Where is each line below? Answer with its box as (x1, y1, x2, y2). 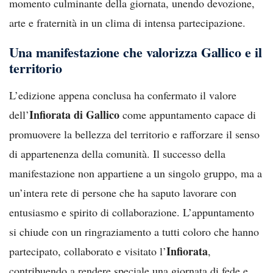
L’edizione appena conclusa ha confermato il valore (9, 87, 236, 102)
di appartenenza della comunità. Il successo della (9, 146, 225, 161)
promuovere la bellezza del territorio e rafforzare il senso (9, 126, 260, 141)
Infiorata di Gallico (29, 106, 119, 122)
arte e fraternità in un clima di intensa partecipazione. (9, 15, 246, 30)
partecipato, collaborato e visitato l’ (9, 243, 166, 258)
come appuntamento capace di (119, 107, 256, 122)
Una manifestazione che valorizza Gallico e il (9, 41, 262, 62)
